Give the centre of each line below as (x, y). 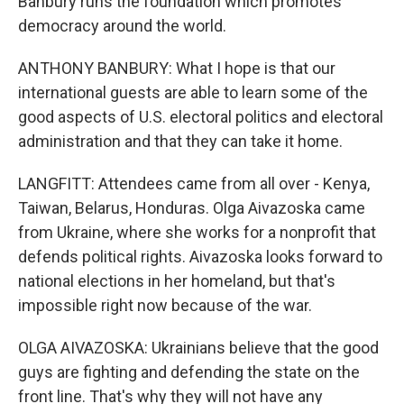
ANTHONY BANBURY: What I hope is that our (177, 68)
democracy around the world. (122, 26)
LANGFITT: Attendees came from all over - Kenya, (194, 184)
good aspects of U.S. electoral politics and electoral (201, 117)
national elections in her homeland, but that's (177, 281)
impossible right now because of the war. (165, 305)
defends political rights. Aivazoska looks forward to (200, 257)
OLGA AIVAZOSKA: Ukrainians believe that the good (198, 348)
